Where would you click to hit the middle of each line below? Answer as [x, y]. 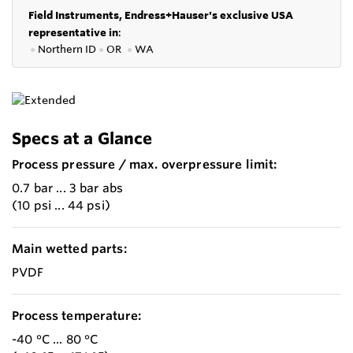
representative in [73, 32]
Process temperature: [77, 315]
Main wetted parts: [69, 248]
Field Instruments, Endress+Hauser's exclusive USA [161, 15]
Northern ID [68, 48]
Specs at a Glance [82, 138]
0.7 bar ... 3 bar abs [68, 188]
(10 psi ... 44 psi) [61, 205]
